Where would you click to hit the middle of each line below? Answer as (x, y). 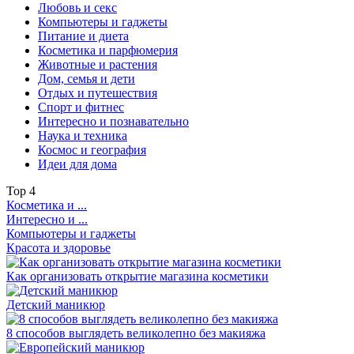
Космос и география (92, 149)
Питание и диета (83, 36)
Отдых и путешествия (98, 92)
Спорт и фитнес (81, 107)
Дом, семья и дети (87, 78)
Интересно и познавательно (113, 121)
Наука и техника (83, 135)
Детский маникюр (56, 304)
